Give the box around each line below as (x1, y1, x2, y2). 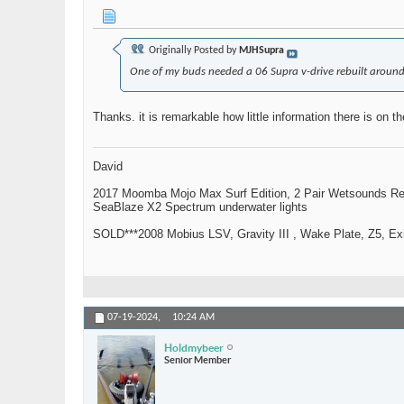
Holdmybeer (164, 341, 224, 353)
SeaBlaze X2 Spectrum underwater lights (93, 200, 308, 215)
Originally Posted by (146, 45, 239, 57)
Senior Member (164, 353, 231, 365)
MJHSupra (239, 45, 284, 57)
